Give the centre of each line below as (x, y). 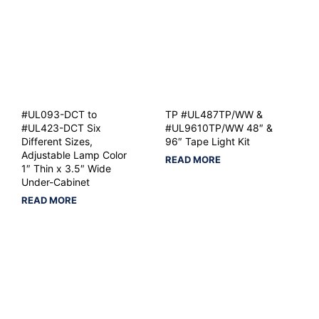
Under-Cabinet (56, 182)
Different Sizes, (57, 142)
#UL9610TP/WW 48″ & (219, 128)
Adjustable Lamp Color (74, 155)
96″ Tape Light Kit (207, 142)
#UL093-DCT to (59, 115)
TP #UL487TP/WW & (214, 115)
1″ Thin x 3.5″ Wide (66, 169)
